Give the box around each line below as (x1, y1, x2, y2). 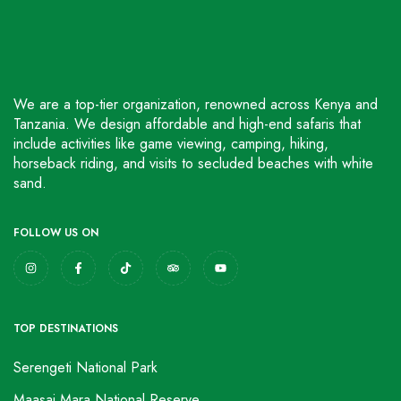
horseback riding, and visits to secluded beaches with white (13, 153, 373, 175)
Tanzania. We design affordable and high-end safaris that (13, 114, 361, 135)
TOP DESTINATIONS (13, 320, 118, 337)
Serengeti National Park (13, 357, 158, 379)
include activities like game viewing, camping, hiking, (13, 133, 328, 155)
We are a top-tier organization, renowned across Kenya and (13, 94, 378, 115)
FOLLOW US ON (13, 225, 98, 242)
